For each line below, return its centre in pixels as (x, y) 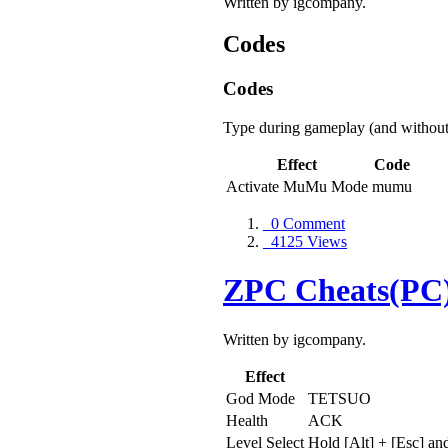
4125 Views (305, 242)
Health (247, 420)
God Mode (260, 398)
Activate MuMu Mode (297, 187)
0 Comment (304, 224)
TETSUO (339, 398)
